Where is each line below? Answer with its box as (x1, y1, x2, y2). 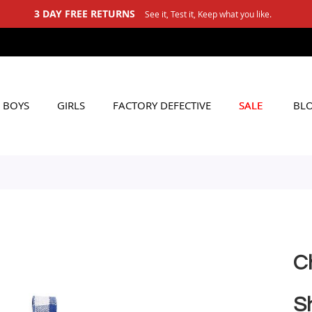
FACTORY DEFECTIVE (113, 98, 211, 112)
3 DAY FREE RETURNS (33, 7, 135, 20)
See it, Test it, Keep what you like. (144, 8, 272, 19)
